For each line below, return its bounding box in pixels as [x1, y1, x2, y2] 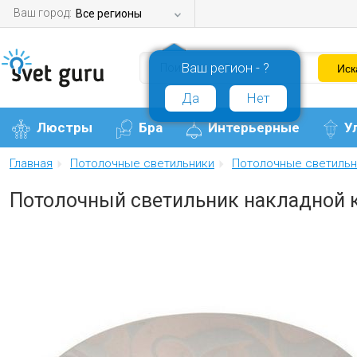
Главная [10, 156, 53, 171]
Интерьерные [208, 120, 300, 136]
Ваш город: [14, 6, 74, 19]
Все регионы [76, 7, 142, 20]
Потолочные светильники [70, 156, 214, 171]
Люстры [37, 120, 92, 136]
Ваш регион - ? [180, 60, 269, 76]
